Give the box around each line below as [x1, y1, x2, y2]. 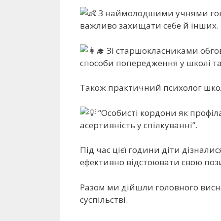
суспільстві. [80, 193, 128, 205]
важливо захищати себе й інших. [80, 20, 219, 32]
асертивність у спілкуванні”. [80, 119, 197, 131]
